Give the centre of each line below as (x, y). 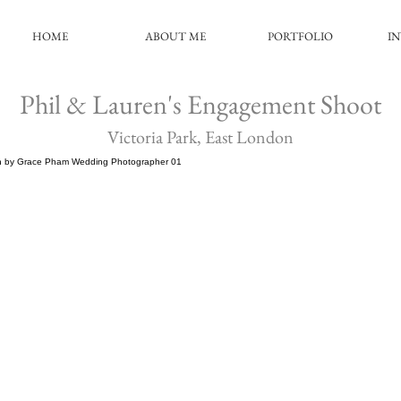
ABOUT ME (175, 36)
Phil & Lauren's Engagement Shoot (200, 104)
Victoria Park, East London (200, 137)
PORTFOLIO (300, 36)
